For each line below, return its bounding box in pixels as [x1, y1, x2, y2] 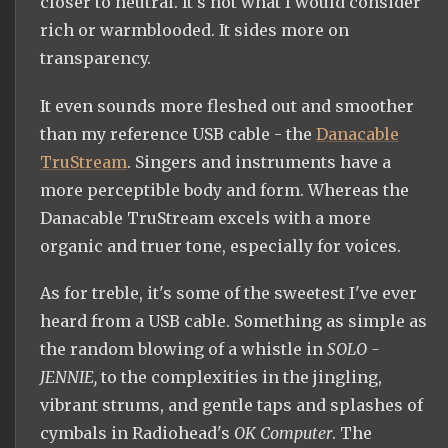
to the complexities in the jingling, [101, 366, 382, 387]
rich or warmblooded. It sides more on [40, 20, 349, 41]
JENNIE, [40, 366, 101, 387]
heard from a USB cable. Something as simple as [40, 310, 427, 331]
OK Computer [234, 422, 332, 443]
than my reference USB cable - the [40, 123, 316, 144]
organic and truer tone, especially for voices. [40, 235, 401, 256]
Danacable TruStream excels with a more [40, 207, 371, 228]
